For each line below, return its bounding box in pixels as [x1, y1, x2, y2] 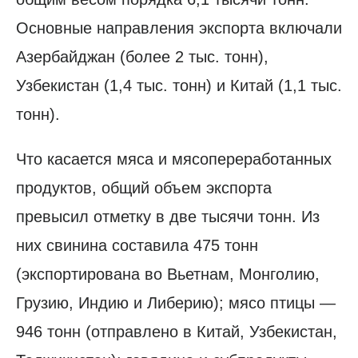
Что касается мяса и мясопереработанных [16, 149, 332, 168]
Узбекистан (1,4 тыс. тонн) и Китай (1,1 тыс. [16, 76, 342, 94]
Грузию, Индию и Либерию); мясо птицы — [16, 293, 336, 312]
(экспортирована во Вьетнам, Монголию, [16, 265, 320, 283]
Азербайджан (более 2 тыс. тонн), [16, 47, 268, 66]
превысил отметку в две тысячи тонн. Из [16, 207, 320, 225]
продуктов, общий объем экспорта [16, 178, 272, 197]
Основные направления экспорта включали [16, 18, 342, 37]
